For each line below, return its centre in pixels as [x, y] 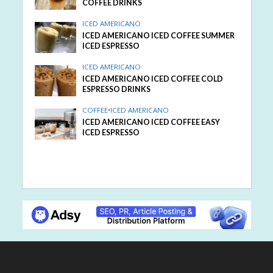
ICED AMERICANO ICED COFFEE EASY [151, 122]
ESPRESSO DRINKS [117, 90]
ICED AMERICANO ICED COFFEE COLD [153, 79]
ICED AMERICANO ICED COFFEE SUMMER [159, 36]
